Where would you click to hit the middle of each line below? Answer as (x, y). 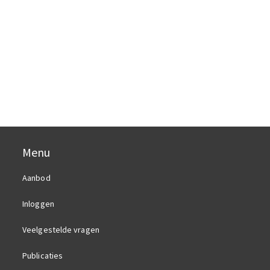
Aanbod (36, 178)
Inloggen (38, 204)
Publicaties (43, 256)
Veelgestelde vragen (61, 230)
